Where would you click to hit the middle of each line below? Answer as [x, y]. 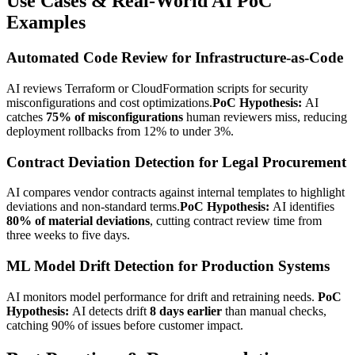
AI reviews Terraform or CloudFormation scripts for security [157, 88]
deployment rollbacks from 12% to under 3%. [120, 131]
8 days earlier [186, 311]
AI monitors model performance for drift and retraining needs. [162, 296]
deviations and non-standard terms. [93, 207]
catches [26, 116]
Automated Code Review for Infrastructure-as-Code [175, 58]
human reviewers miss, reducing [265, 116]
